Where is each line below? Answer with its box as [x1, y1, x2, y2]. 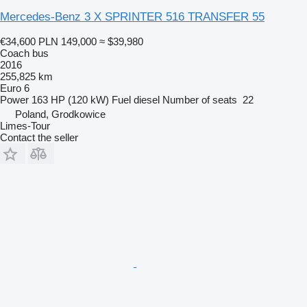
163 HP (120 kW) [32, 93, 109, 106]
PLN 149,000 [38, 35, 97, 47]
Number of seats [162, 93, 237, 106]
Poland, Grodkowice [15, 108, 106, 120]
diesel [134, 93, 160, 106]
